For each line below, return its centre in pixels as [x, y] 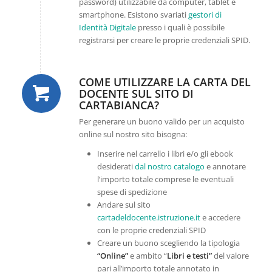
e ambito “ [147, 256]
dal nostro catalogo [169, 167]
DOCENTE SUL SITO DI [136, 94]
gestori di [205, 15]
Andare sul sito [124, 205]
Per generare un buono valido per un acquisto [161, 122]
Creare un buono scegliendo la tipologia [168, 243]
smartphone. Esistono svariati [133, 15]
